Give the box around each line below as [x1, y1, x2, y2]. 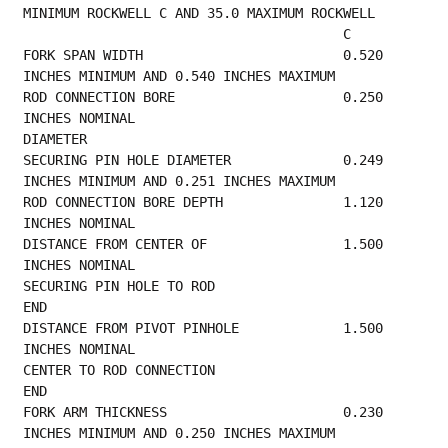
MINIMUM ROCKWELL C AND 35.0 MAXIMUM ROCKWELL [23, 4, 376, 21]
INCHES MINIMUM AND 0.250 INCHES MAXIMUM [23, 424, 368, 441]
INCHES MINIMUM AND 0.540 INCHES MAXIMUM [23, 67, 368, 84]
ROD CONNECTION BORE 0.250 [23, 88, 384, 105]
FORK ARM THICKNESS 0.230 [23, 403, 384, 420]
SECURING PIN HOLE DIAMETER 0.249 [23, 151, 384, 168]
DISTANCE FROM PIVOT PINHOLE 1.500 [23, 319, 384, 336]
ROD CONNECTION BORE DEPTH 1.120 [23, 193, 384, 210]
